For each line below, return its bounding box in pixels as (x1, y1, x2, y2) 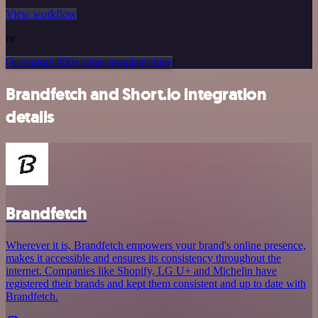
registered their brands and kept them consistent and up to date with (6, 277, 306, 290)
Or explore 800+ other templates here (6, 56, 172, 69)
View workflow (6, 8, 77, 21)
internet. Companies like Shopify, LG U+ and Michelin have (6, 264, 277, 277)
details (6, 106, 55, 129)
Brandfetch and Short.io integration (6, 83, 267, 106)
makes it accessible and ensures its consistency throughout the (6, 251, 281, 264)
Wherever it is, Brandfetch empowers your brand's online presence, (6, 238, 306, 251)
